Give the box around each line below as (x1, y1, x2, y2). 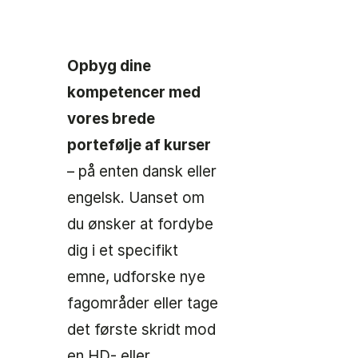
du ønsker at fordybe (67, 215, 213, 233)
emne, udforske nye (67, 268, 205, 286)
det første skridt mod (67, 320, 216, 339)
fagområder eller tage (67, 294, 218, 312)
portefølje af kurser (67, 136, 211, 154)
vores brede (67, 109, 155, 128)
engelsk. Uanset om (67, 189, 205, 207)
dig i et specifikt (67, 241, 178, 260)
